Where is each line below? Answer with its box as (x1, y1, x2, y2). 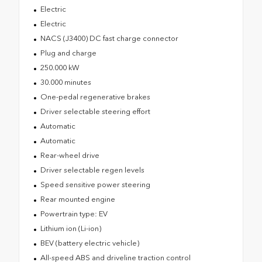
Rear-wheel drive (40, 151, 99, 160)
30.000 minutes (40, 78, 91, 87)
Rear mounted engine (40, 195, 115, 204)
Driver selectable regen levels (40, 166, 144, 175)
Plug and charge (40, 49, 96, 58)
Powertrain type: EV (40, 209, 108, 219)
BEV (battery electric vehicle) (40, 239, 139, 248)
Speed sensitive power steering (40, 180, 150, 189)
